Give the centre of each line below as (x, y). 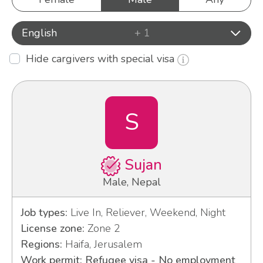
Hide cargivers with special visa (102, 59)
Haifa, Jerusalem (102, 245)
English (39, 33)
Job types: (44, 213)
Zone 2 (102, 229)
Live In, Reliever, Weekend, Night (146, 213)
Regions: (41, 245)
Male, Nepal (131, 182)
